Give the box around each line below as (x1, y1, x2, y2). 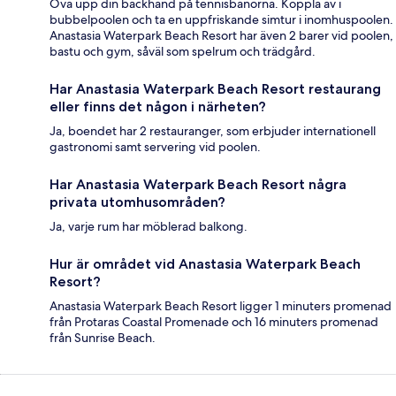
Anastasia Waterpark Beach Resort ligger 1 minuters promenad (49, 298, 392, 315)
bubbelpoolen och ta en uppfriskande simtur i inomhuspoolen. (49, 11, 393, 28)
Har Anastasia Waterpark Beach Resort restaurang (49, 80, 381, 98)
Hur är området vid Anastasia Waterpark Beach (49, 255, 361, 273)
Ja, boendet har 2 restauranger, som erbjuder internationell (49, 123, 376, 140)
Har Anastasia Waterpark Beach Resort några (49, 176, 346, 194)
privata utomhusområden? (49, 194, 225, 211)
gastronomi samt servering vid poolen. (49, 139, 261, 156)
